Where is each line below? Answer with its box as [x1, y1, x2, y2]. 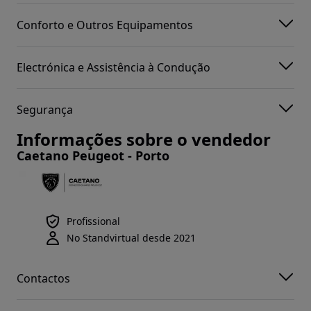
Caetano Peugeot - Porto [17, 147, 169, 165]
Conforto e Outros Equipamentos [17, 17, 193, 33]
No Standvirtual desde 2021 [67, 231, 196, 245]
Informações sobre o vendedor [17, 128, 271, 151]
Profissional [67, 215, 120, 228]
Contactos [17, 270, 70, 286]
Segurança [17, 101, 73, 117]
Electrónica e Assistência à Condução [17, 59, 210, 75]
